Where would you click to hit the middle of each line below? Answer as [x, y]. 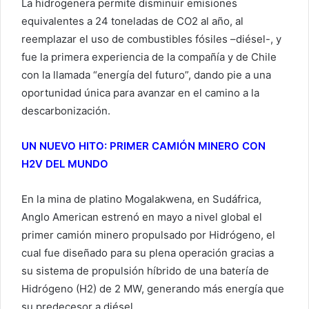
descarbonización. [66, 110]
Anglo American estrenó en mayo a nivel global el [142, 217]
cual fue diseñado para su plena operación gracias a [148, 252]
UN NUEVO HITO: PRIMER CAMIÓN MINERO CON [143, 146]
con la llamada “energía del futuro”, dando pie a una [146, 74]
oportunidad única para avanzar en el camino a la [140, 92]
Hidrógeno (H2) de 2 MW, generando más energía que [153, 288]
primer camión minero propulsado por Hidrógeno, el [148, 235]
